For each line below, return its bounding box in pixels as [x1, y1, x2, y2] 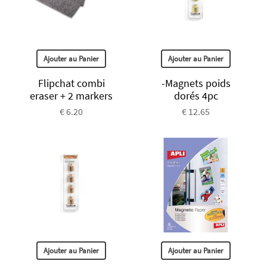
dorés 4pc [173, 88, 218, 103]
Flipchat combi [38, 76, 105, 90]
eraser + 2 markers [30, 88, 113, 103]
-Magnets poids [161, 76, 231, 90]
